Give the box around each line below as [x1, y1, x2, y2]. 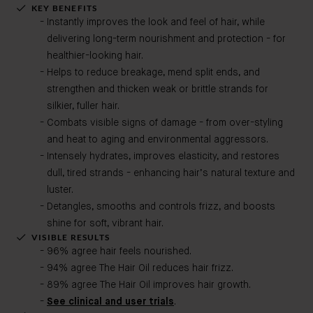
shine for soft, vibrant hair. [47, 219, 163, 228]
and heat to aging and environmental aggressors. [47, 135, 268, 145]
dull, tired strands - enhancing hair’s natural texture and [47, 168, 295, 178]
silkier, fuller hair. [47, 101, 119, 111]
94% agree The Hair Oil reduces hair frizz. [47, 263, 233, 273]
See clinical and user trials [47, 297, 174, 307]
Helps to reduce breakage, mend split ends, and [47, 68, 260, 78]
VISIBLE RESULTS [31, 232, 110, 242]
